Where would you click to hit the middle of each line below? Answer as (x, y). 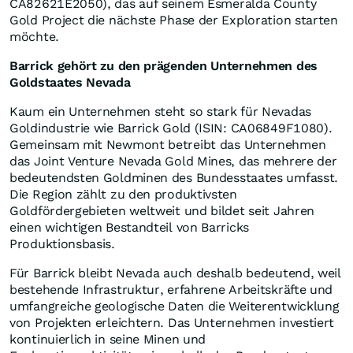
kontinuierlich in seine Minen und (108, 340)
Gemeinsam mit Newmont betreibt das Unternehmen (168, 145)
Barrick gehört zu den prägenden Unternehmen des (163, 66)
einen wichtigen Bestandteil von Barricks (129, 228)
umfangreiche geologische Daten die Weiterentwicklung (175, 307)
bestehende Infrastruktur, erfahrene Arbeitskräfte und (171, 290)
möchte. (36, 37)
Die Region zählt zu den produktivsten (123, 195)
